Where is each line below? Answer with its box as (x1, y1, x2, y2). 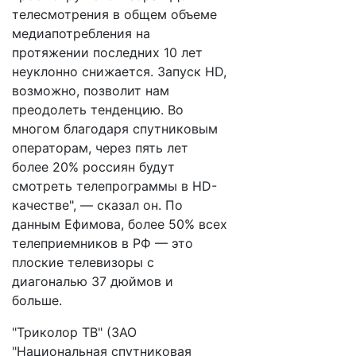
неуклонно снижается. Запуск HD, (12, 64, 226, 79)
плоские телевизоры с (12, 254, 154, 270)
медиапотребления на (12, 25, 150, 41)
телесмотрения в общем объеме (12, 6, 217, 22)
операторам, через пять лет (12, 140, 188, 156)
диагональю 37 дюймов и (12, 273, 173, 289)
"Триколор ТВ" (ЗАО (12, 324, 137, 340)
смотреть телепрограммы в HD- (12, 178, 217, 194)
